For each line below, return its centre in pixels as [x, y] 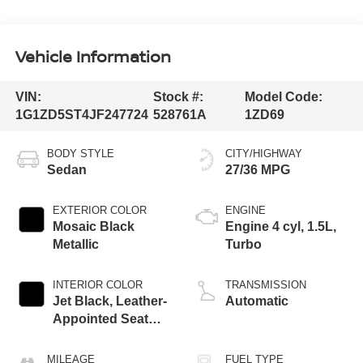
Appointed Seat [100, 319]
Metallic [75, 245]
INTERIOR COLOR [97, 285]
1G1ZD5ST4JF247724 [81, 115]
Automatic [257, 301]
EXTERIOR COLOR [99, 211]
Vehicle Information [93, 57]
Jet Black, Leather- [109, 301]
